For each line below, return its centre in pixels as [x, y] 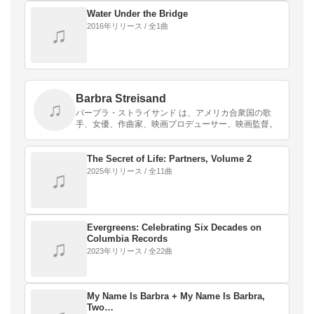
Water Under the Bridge [137, 14]
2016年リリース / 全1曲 [128, 26]
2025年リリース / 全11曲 [130, 171]
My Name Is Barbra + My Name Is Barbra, [176, 296]
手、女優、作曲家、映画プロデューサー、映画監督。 [177, 124]
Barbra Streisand [121, 98]
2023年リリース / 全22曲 [130, 251]
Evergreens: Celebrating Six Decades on [174, 227]
